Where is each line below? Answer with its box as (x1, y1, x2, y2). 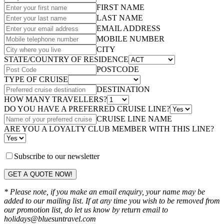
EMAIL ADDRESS (96, 24, 160, 33)
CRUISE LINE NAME (96, 114, 172, 123)
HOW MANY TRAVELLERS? (4, 95, 107, 104)
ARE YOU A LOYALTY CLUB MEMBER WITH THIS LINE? (4, 124, 214, 133)
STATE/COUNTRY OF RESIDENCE (4, 55, 128, 64)
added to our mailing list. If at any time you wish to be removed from (4, 196, 220, 205)
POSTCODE (96, 65, 139, 74)
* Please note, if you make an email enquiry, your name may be (4, 187, 205, 196)
